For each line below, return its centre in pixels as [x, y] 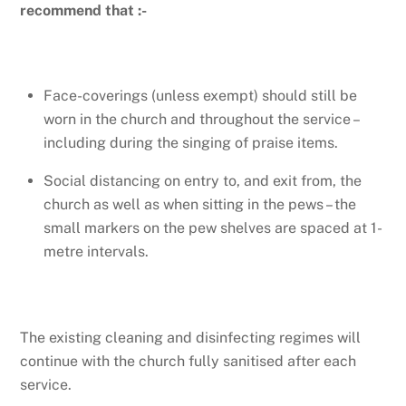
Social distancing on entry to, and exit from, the [203, 180]
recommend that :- [84, 11]
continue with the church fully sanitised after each [188, 362]
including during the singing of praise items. [191, 142]
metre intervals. [96, 251]
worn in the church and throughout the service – [201, 119]
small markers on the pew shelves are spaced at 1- [213, 227]
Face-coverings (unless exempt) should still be [200, 95]
